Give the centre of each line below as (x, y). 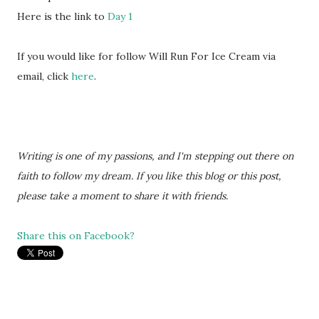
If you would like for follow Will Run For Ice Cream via (146, 56)
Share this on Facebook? (76, 236)
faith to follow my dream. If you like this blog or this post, (149, 176)
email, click (44, 76)
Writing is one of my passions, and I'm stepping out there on (155, 156)
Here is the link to (62, 16)
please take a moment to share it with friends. (124, 196)
